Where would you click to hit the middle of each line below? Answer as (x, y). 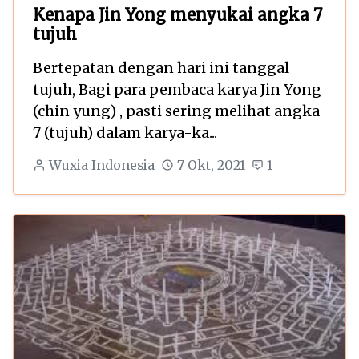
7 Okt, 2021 (211, 165)
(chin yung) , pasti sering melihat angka (176, 111)
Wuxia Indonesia (101, 165)
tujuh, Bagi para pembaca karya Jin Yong (177, 89)
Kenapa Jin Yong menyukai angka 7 (177, 14)
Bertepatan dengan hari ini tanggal (161, 67)
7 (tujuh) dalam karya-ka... (125, 132)
